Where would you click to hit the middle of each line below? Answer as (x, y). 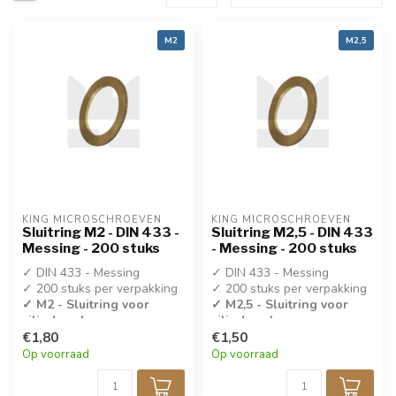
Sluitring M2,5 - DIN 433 (292, 232)
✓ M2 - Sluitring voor (86, 305)
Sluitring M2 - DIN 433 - (101, 232)
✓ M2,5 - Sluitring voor (280, 305)
